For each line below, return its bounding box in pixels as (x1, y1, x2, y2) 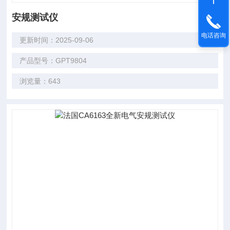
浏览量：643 (20, 77, 61, 85)
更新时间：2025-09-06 (20, 36, 94, 44)
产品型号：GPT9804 (20, 56, 87, 65)
